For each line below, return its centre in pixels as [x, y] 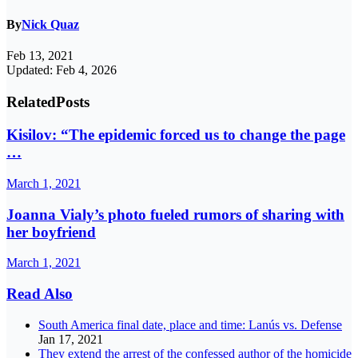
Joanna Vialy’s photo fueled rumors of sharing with [175, 214]
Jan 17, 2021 [71, 339]
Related [31, 102]
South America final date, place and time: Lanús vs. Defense [190, 324]
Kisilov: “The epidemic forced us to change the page [176, 135]
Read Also [40, 294]
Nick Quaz [50, 25]
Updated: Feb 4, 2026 [62, 70]
